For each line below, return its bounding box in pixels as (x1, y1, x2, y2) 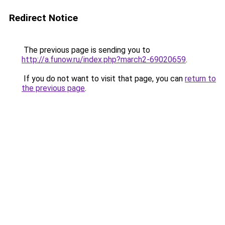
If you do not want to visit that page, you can (22, 74, 185, 83)
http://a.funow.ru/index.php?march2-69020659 (22, 55, 186, 64)
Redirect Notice (9, 12, 78, 24)
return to (185, 74, 216, 83)
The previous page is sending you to (22, 45, 150, 55)
